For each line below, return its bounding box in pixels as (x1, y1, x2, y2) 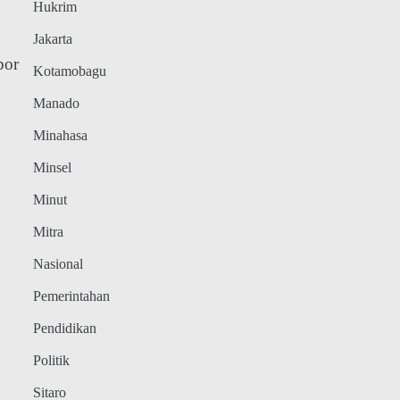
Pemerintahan (32, 288, 110, 305)
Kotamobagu (32, 63, 106, 80)
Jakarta (32, 31, 72, 48)
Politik (32, 353, 70, 370)
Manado (32, 96, 79, 112)
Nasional (32, 256, 83, 273)
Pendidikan (32, 321, 96, 337)
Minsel (32, 160, 71, 177)
